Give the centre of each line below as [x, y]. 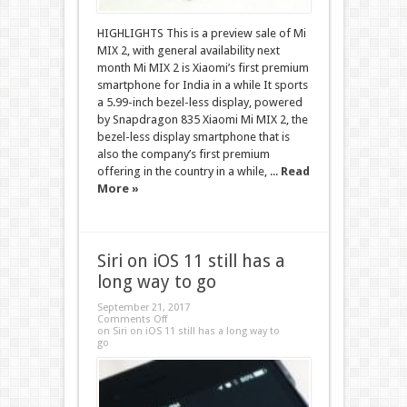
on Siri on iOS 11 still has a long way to [188, 331]
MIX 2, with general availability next [188, 50]
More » [118, 189]
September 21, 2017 [143, 308]
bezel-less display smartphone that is [193, 137]
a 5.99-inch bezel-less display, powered [199, 102]
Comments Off [132, 319]
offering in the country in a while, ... [189, 171]
